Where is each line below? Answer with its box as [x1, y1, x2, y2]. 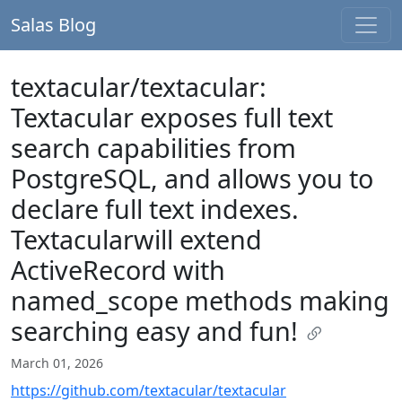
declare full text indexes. [11, 191, 299, 226]
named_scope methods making [11, 283, 389, 318]
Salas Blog [11, 13, 96, 37]
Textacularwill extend [11, 222, 262, 257]
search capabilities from [11, 130, 296, 165]
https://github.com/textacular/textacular [11, 380, 286, 400]
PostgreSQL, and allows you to [11, 161, 373, 196]
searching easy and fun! [11, 313, 304, 348]
